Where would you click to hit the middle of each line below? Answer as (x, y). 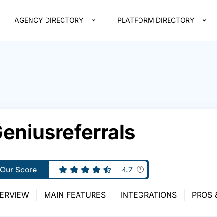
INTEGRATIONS (148, 195)
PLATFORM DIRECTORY (156, 20)
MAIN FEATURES (75, 195)
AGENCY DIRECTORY (49, 20)
